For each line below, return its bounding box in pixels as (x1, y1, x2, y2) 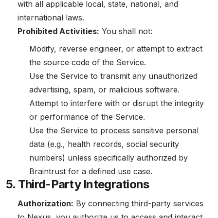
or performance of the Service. (29, 112, 145, 122)
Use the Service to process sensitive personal (29, 126, 199, 135)
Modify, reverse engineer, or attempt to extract (29, 44, 202, 54)
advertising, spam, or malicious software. (29, 85, 180, 94)
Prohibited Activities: (18, 26, 99, 36)
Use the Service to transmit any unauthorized (29, 71, 198, 81)
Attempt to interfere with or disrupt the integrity (29, 98, 204, 108)
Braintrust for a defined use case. (29, 166, 152, 176)
